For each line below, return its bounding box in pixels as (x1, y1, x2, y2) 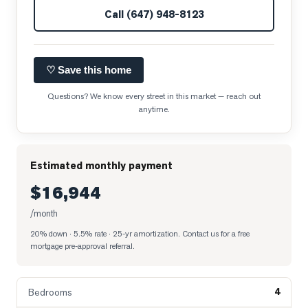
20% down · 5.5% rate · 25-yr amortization (30, 228, 178, 239)
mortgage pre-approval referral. (30, 241, 135, 251)
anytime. (138, 104, 170, 115)
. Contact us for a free (178, 228, 250, 239)
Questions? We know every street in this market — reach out (47, 91, 261, 102)
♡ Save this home (46, 64, 131, 76)
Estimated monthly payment (30, 159, 173, 173)
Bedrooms (28, 286, 71, 298)
